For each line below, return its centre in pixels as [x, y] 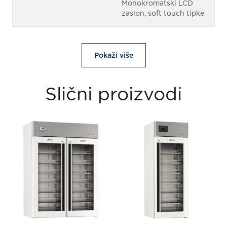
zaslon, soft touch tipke [163, 13]
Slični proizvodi [113, 94]
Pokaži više [113, 55]
